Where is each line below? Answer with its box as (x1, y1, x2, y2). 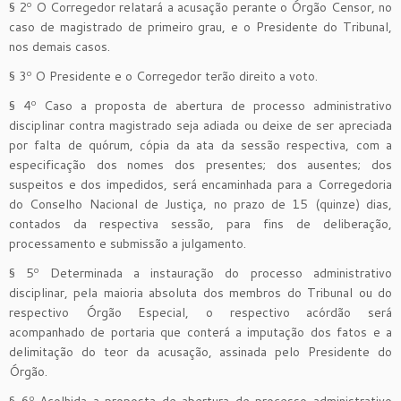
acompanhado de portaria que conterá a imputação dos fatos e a (9, 322, 392, 341)
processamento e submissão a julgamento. (9, 234, 246, 252)
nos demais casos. (9, 37, 110, 55)
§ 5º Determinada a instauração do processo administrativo (9, 263, 392, 282)
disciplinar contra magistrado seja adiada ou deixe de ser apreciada (9, 115, 392, 134)
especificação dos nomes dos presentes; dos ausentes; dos (9, 155, 392, 174)
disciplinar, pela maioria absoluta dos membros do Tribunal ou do (9, 283, 392, 302)
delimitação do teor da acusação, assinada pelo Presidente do (9, 342, 392, 361)
